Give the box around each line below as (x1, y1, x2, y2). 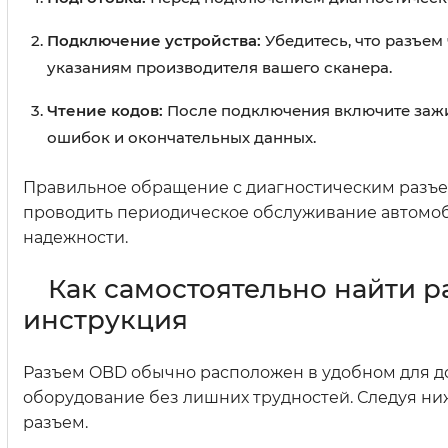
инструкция (23, 304, 188, 337)
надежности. (23, 228, 128, 248)
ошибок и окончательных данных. (47, 128, 316, 148)
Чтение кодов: (47, 101, 163, 121)
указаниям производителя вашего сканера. (47, 58, 392, 78)
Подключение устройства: (47, 31, 261, 51)
